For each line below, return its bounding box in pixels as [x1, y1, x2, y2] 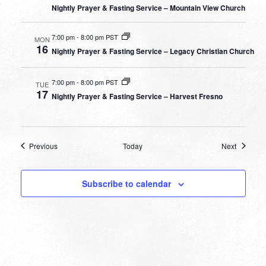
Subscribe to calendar [82, 177, 171, 189]
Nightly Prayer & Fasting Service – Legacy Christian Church [52, 45, 255, 56]
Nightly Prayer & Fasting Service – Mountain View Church [52, 2, 246, 13]
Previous [29, 140, 58, 151]
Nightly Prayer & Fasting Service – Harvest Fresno [52, 90, 223, 102]
